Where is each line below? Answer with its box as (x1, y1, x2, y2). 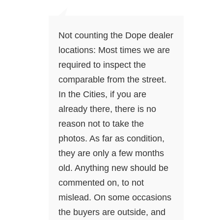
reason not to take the (58, 119, 144, 129)
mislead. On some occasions (58, 192, 171, 203)
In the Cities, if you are (58, 89, 146, 100)
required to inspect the (58, 60, 146, 70)
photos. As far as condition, (58, 134, 165, 144)
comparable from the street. (58, 75, 166, 85)
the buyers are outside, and (58, 207, 165, 218)
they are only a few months (58, 148, 164, 159)
